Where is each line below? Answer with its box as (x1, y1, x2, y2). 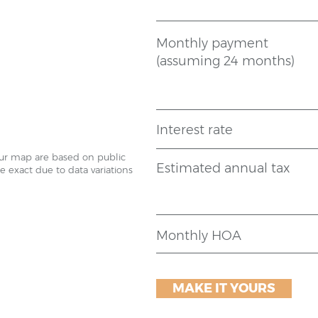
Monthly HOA (156, 228, 241, 243)
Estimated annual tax (156, 160, 290, 176)
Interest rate (156, 122, 233, 138)
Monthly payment (156, 35, 268, 51)
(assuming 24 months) (156, 53, 298, 69)
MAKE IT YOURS (172, 280, 275, 296)
